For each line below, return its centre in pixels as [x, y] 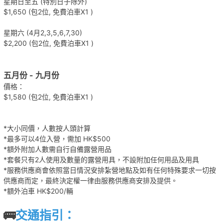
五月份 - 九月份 [31, 75]
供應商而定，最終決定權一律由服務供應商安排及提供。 [90, 180]
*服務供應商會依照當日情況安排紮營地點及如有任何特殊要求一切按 [110, 170]
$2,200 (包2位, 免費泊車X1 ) [48, 43]
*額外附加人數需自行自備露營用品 [57, 149]
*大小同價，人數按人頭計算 [47, 128]
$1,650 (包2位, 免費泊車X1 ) [48, 11]
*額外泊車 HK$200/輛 [38, 191]
